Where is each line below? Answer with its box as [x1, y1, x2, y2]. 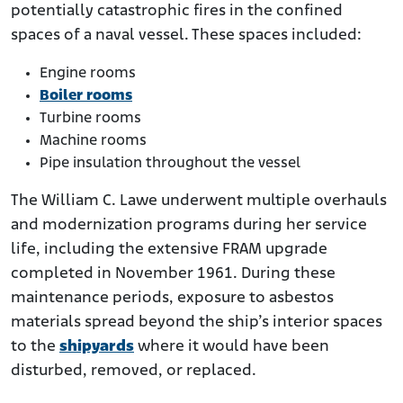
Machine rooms [40, 133, 147, 149]
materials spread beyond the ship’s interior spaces [11, 314, 382, 332]
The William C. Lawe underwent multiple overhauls [11, 193, 387, 210]
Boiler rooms [40, 88, 132, 104]
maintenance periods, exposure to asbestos [11, 290, 334, 308]
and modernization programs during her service [11, 217, 367, 235]
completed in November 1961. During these [11, 265, 336, 283]
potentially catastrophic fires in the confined [11, 3, 343, 21]
